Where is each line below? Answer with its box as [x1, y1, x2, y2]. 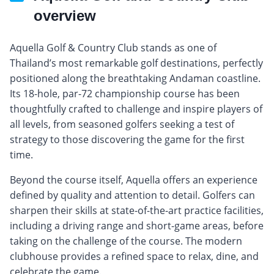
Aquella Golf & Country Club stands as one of [10, 40, 217, 54]
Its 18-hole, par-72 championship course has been [10, 86, 240, 100]
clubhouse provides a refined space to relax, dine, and [10, 249, 259, 263]
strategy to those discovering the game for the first [10, 132, 245, 146]
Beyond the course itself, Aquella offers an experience [10, 172, 257, 187]
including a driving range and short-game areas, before [10, 218, 264, 232]
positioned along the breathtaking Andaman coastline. [10, 71, 261, 85]
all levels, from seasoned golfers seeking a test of [10, 117, 234, 131]
